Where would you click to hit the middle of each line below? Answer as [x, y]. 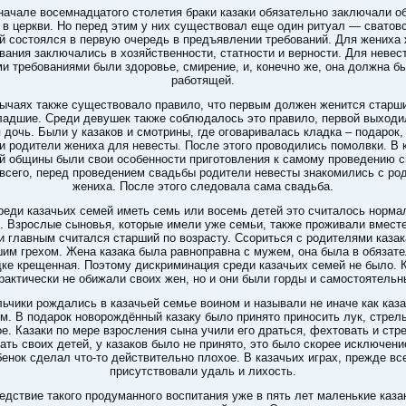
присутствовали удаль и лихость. [203, 371]
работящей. [203, 80]
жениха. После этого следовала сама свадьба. [203, 186]
